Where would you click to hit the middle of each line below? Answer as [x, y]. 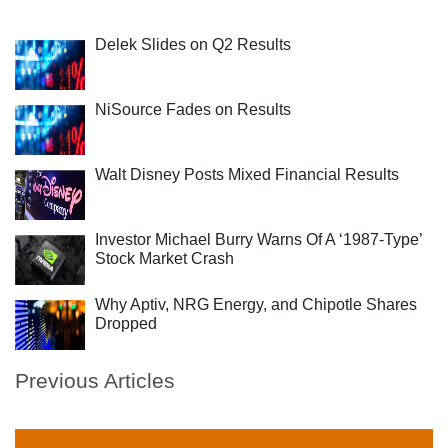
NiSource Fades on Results [193, 109]
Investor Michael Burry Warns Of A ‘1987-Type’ [258, 239]
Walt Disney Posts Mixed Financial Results [247, 174]
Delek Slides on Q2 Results [193, 44]
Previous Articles [95, 380]
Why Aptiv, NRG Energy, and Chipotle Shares [256, 304]
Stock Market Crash [164, 258]
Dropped [126, 323]
